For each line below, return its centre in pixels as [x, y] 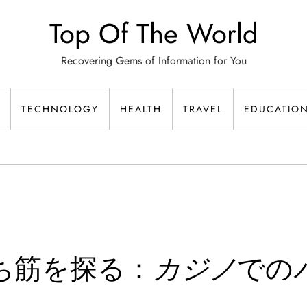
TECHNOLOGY [60, 109]
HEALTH [141, 109]
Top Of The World [153, 34]
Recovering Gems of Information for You [153, 61]
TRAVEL [203, 109]
